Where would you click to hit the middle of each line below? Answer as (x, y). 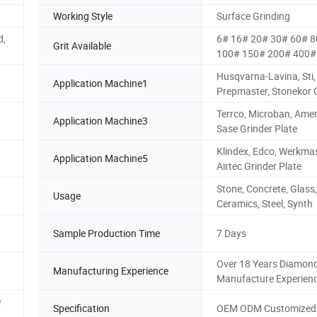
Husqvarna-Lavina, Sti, (266, 76)
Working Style (83, 16)
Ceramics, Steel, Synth (265, 203)
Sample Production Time (106, 234)
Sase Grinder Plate (257, 128)
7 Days (231, 234)
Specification (81, 309)
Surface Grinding (253, 16)
